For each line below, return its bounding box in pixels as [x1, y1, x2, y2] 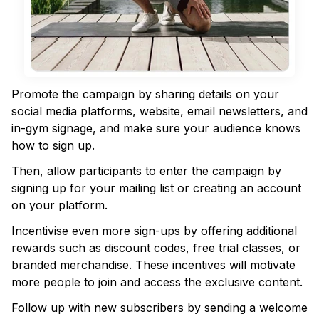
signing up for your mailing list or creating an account [11, 181, 301, 195]
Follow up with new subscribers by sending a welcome [11, 300, 308, 315]
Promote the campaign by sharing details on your [11, 87, 279, 101]
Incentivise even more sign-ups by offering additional [11, 224, 297, 238]
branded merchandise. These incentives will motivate [11, 258, 296, 272]
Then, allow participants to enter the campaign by [11, 164, 281, 178]
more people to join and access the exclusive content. [11, 275, 303, 289]
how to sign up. [11, 138, 95, 152]
